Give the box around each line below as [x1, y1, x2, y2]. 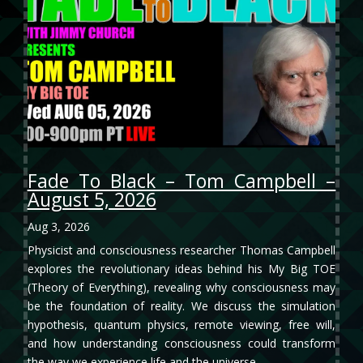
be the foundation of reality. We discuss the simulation [27, 298, 336, 314]
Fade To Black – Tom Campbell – [27, 168, 336, 194]
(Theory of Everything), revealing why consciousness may [27, 280, 336, 296]
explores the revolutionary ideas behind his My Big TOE [27, 261, 336, 277]
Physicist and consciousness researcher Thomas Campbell [27, 242, 336, 258]
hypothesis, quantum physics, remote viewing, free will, [27, 317, 336, 333]
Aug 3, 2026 [27, 219, 90, 235]
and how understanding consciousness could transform [27, 335, 336, 352]
